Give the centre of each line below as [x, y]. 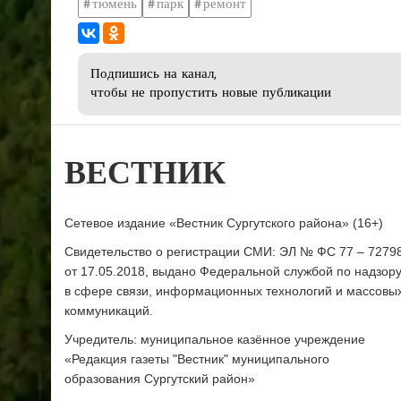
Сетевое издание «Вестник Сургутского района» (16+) [224, 223]
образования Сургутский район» [160, 379]
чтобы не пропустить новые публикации [211, 94]
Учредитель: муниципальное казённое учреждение [215, 340]
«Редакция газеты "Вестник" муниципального [197, 359]
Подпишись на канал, [154, 75]
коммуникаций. [109, 311]
